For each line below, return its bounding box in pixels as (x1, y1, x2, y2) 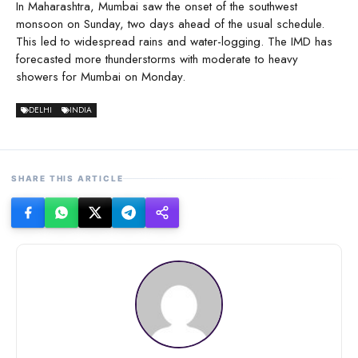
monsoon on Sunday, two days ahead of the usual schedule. (16, 14, 324, 33)
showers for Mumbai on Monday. (16, 67, 185, 86)
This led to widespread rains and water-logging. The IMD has (16, 32, 332, 50)
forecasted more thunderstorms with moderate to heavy (16, 50, 298, 68)
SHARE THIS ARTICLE (11, 173, 124, 184)
